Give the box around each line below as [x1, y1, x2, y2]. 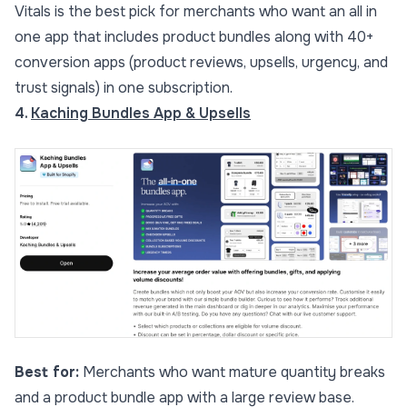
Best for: [15, 362, 79, 382]
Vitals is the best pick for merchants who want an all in [15, 2, 377, 22]
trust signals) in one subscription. [15, 78, 233, 98]
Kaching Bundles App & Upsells [31, 104, 251, 124]
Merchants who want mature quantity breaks [79, 362, 385, 382]
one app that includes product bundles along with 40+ [15, 27, 373, 47]
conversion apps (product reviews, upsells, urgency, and [15, 53, 388, 73]
